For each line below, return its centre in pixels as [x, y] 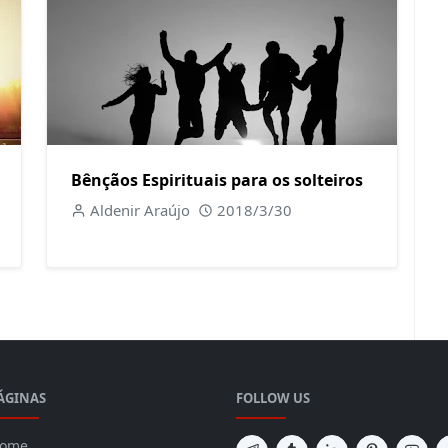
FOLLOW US [273, 398]
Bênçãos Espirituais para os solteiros [217, 180]
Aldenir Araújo [139, 210]
